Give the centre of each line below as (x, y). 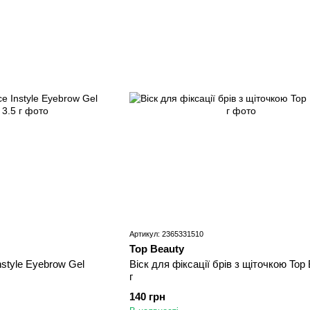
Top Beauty (156, 248)
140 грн (147, 296)
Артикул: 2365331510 (166, 234)
